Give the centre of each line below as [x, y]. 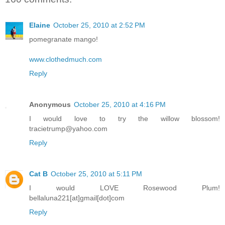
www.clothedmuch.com [66, 60]
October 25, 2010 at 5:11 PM [96, 174]
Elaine [40, 25]
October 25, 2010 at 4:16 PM [120, 105]
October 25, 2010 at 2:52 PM [99, 25]
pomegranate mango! [64, 39]
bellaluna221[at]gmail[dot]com [77, 198]
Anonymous [50, 105]
